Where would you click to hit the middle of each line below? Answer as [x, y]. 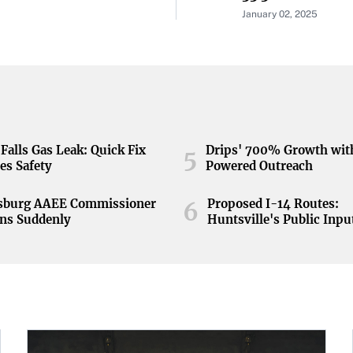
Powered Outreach [260, 166]
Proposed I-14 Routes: [273, 204]
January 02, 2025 [280, 14]
